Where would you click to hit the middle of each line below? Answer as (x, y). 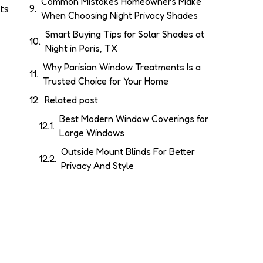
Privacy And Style (97, 166)
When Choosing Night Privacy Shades (119, 16)
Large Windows (92, 133)
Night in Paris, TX (81, 48)
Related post (71, 100)
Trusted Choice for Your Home (106, 81)
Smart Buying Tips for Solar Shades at (125, 34)
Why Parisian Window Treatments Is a (122, 67)
